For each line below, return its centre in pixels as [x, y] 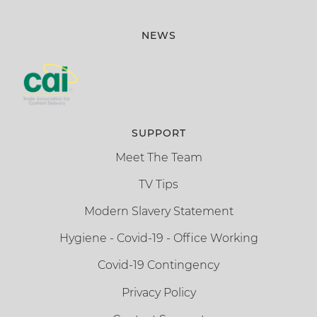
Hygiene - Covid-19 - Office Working [158, 238]
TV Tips [158, 184]
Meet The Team [158, 157]
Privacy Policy [158, 292]
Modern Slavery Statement [158, 212]
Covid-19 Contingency [158, 265]
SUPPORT [158, 133]
